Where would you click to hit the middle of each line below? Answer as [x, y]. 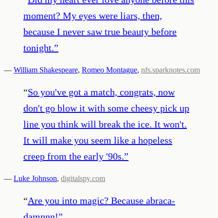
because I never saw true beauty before [100, 31]
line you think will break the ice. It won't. [105, 124]
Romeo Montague [109, 70]
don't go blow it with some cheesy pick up [106, 108]
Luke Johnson [35, 178]
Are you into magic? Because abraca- [101, 200]
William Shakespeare [46, 70]
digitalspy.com [83, 178]
